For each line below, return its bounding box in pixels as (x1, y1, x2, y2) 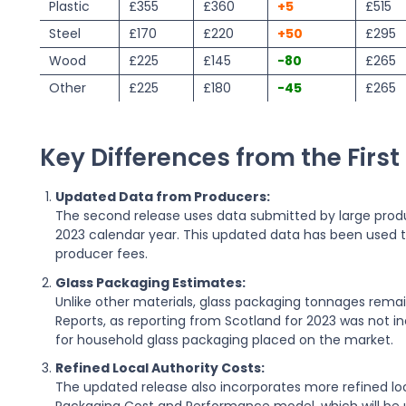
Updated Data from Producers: (55, 188, 271, 207)
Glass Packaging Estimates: (55, 273, 246, 292)
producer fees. (55, 245, 149, 264)
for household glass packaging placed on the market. (55, 330, 394, 349)
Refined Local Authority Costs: (55, 359, 266, 378)
